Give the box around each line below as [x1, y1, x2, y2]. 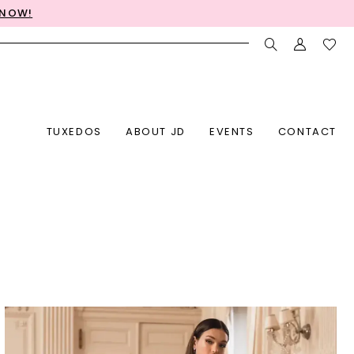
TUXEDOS [46, 127, 102, 137]
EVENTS [209, 127, 254, 137]
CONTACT [277, 127, 337, 137]
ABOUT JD [125, 127, 186, 137]
